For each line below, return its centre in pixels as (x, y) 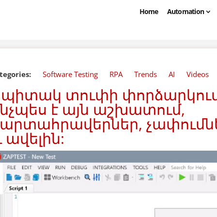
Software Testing (70, 74)
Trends (146, 74)
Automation (186, 11)
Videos (198, 74)
